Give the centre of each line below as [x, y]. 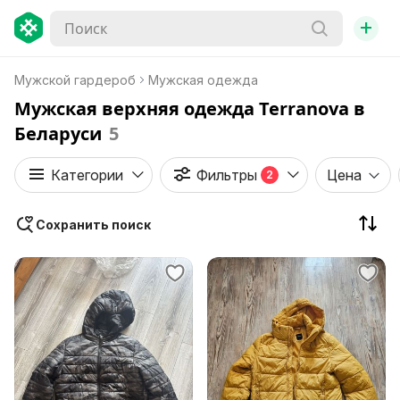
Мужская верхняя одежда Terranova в [190, 108]
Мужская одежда [203, 80]
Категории [87, 175]
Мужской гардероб [75, 80]
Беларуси [58, 133]
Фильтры [227, 175]
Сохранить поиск [93, 225]
